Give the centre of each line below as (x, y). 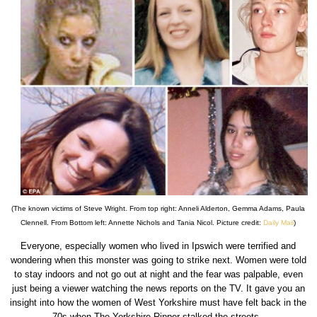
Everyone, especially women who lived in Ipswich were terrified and (158, 246)
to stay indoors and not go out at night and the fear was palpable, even (158, 275)
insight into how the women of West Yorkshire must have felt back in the (158, 303)
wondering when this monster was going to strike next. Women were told (158, 260)
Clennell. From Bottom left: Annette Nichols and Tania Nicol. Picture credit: (142, 223)
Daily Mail (279, 223)
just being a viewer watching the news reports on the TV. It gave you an (158, 289)
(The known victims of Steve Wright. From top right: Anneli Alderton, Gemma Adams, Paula (158, 209)
